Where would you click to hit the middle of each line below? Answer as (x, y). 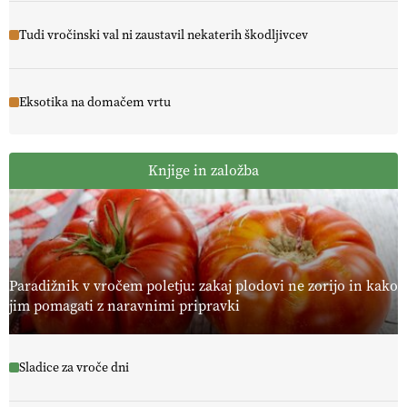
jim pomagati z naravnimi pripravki (124, 306)
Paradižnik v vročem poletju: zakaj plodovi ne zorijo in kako (203, 286)
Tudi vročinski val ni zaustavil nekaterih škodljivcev (164, 35)
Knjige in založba (203, 171)
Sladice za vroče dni (74, 367)
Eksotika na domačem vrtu (95, 102)
